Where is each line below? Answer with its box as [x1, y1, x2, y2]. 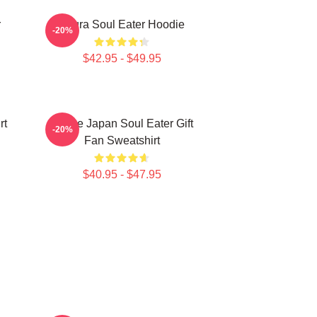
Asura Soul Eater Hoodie [59, 18, 185, 30]
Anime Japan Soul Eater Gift [50, 117, 193, 129]
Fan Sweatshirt [83, 134, 160, 146]
